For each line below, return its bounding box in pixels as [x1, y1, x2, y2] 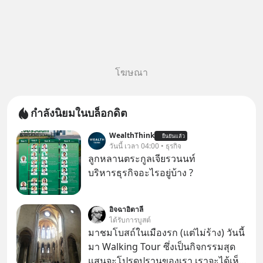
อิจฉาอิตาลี [109, 204, 143, 214]
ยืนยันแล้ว [162, 131, 185, 140]
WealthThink [109, 130, 154, 140]
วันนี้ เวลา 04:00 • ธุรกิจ [109, 141, 181, 151]
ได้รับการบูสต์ [109, 215, 151, 225]
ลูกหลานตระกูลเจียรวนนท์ [88, 152, 195, 165]
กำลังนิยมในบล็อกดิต [31, 106, 127, 120]
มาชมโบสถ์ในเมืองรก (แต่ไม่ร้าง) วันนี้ [88, 226, 245, 239]
